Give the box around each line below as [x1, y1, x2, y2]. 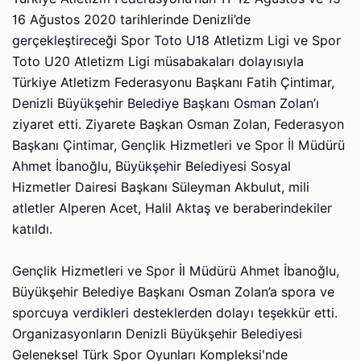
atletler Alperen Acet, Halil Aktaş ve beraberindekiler [12, 200, 332, 216]
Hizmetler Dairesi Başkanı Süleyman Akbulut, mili [12, 179, 309, 195]
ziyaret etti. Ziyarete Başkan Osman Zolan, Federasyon [12, 116, 344, 132]
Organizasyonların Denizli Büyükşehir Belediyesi [12, 326, 302, 342]
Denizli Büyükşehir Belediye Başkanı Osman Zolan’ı [12, 95, 319, 111]
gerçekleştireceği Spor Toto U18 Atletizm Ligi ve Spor [12, 32, 341, 48]
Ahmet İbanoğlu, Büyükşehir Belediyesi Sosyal [12, 158, 291, 174]
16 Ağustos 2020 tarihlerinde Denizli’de [12, 11, 251, 27]
